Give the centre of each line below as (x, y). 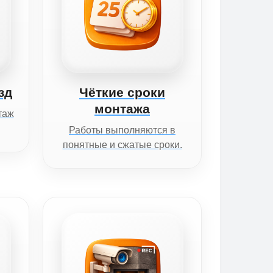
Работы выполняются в (122, 130)
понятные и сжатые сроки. (122, 145)
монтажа (122, 109)
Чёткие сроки (122, 93)
